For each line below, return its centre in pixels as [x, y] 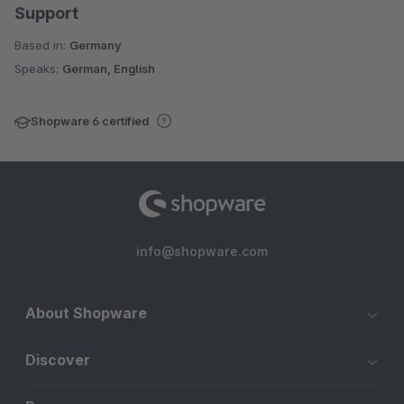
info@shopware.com [202, 252]
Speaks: [38, 69]
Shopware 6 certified [91, 121]
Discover [58, 360]
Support [46, 14]
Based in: [42, 46]
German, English [109, 69]
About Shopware [86, 313]
